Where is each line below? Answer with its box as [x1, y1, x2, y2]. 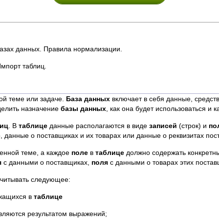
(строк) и [177, 122, 209, 130]
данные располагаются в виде [47, 122, 149, 130]
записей [149, 122, 177, 130]
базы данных [61, 105, 106, 112]
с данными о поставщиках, [1, 158, 91, 166]
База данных [66, 95, 110, 103]
